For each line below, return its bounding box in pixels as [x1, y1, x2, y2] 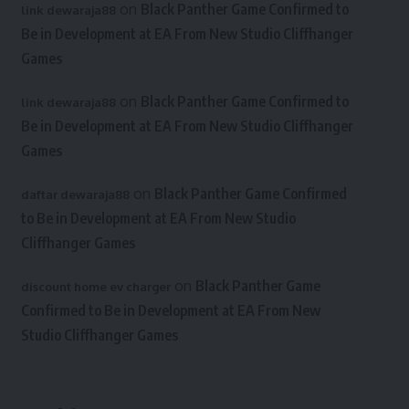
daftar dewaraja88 [20, 187, 130, 202]
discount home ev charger [20, 279, 171, 294]
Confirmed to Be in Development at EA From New [20, 301, 320, 320]
